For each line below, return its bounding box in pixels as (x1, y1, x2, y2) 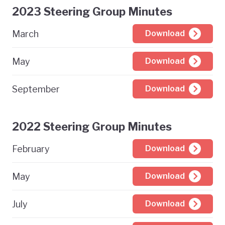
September (12, 83, 60, 94)
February (12, 143, 50, 154)
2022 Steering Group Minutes (12, 120, 172, 133)
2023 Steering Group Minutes (12, 5, 172, 18)
